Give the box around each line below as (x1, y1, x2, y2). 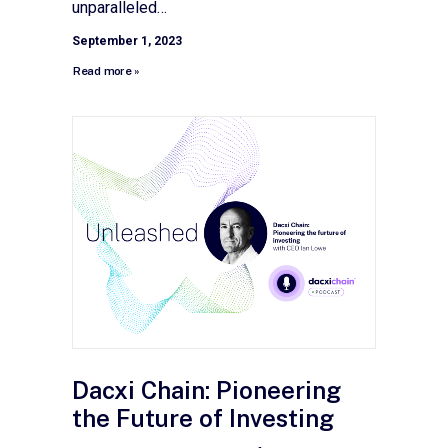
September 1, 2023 (72, 33, 182, 48)
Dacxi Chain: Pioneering (72, 375, 341, 404)
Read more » (72, 64, 140, 78)
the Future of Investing (72, 403, 334, 432)
